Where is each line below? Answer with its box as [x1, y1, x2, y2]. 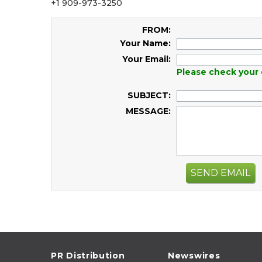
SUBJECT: [127, 90, 171, 101]
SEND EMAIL [191, 167, 250, 178]
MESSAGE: [126, 106, 171, 116]
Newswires [168, 250, 220, 261]
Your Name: [120, 38, 171, 49]
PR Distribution [51, 250, 125, 261]
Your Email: [122, 54, 171, 64]
